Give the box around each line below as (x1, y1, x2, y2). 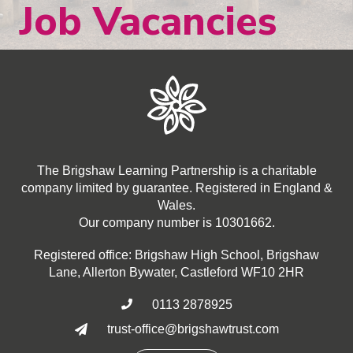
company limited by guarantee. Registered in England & (20, 181, 333, 195)
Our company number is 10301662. (78, 216, 275, 229)
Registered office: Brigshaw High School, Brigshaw (34, 248, 319, 262)
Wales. (158, 199, 195, 212)
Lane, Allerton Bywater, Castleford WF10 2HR (49, 266, 304, 279)
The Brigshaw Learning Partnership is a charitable (36, 164, 317, 177)
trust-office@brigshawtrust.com (106, 322, 279, 336)
